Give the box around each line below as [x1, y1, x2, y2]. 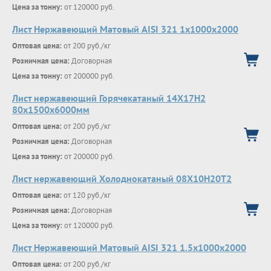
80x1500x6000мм [12, 103, 90, 116]
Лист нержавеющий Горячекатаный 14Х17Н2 [12, 92, 206, 104]
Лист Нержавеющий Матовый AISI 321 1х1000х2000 [12, 23, 238, 35]
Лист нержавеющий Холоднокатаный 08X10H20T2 [12, 172, 232, 184]
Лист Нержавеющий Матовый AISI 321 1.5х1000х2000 [12, 241, 246, 253]
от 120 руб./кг [62, 190, 111, 200]
